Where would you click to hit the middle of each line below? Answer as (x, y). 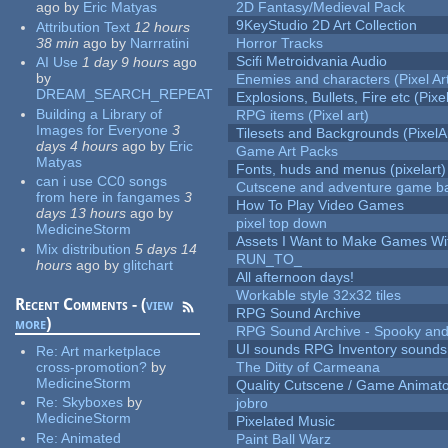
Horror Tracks (280, 43)
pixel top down (282, 223)
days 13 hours (81, 213)
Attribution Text (83, 26)
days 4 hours (77, 145)
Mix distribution (84, 248)
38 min (58, 42)
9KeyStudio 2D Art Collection (327, 25)
